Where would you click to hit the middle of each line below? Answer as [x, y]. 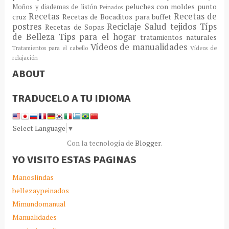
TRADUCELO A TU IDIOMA [71, 98]
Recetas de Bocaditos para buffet [118, 16]
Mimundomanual [39, 203]
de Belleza [36, 37]
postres [28, 26]
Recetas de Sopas [76, 27]
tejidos [185, 26]
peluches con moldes [161, 6]
